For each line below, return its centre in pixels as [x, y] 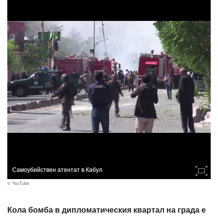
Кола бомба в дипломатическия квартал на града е [107, 210]
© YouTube [18, 183]
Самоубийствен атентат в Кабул [57, 169]
